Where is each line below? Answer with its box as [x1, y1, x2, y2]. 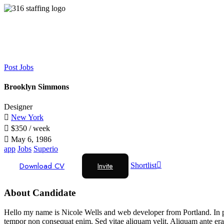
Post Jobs [4, 63, 33, 71]
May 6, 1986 [9, 134, 51, 143]
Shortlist [130, 160, 156, 169]
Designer [4, 102, 32, 111]
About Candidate [4, 187, 75, 198]
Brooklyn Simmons [4, 82, 69, 91]
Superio [33, 144, 58, 153]
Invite [97, 160, 113, 171]
